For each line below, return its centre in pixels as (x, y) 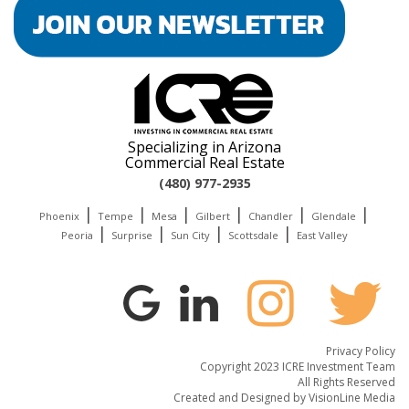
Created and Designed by (241, 397)
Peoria (77, 235)
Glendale (334, 215)
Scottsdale (253, 235)
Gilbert (213, 215)
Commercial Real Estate (204, 162)
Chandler (271, 215)
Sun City (190, 235)
